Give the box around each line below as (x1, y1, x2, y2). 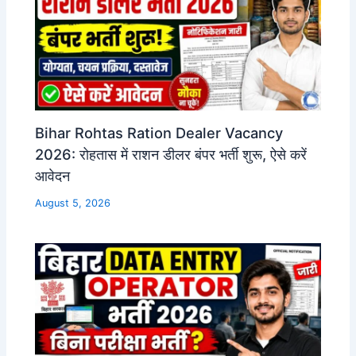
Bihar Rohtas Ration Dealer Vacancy (35, 124, 284, 142)
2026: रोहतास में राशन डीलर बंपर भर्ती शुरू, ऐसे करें (35, 145, 308, 164)
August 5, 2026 (35, 196, 111, 209)
